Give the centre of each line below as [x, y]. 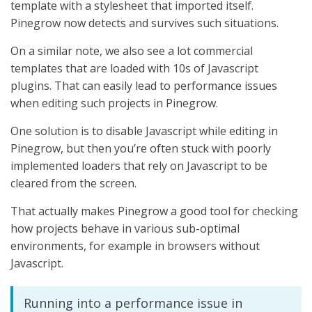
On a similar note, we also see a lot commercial [132, 51]
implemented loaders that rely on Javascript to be [139, 166]
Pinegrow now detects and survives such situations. [145, 23]
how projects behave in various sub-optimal [125, 229]
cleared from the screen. [73, 184]
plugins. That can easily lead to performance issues [144, 86]
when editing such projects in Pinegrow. [114, 103]
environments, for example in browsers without [135, 246]
